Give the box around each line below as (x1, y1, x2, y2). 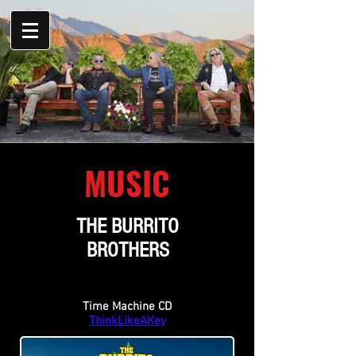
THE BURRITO (76, 215, 179, 238)
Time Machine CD (83, 300, 172, 314)
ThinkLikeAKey (88, 314, 166, 328)
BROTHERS (86, 238, 169, 262)
